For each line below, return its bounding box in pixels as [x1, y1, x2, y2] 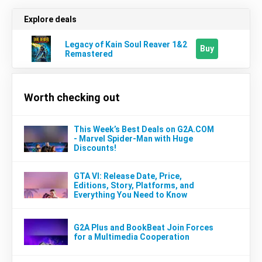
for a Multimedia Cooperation [74, 232, 189, 242]
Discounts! [74, 143, 116, 153]
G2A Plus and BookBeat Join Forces [74, 222, 213, 232]
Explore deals [24, 15, 77, 24]
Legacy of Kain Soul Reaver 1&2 [64, 39, 187, 49]
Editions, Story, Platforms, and [74, 180, 194, 190]
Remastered [64, 49, 113, 58]
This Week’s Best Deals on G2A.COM [74, 125, 214, 134]
